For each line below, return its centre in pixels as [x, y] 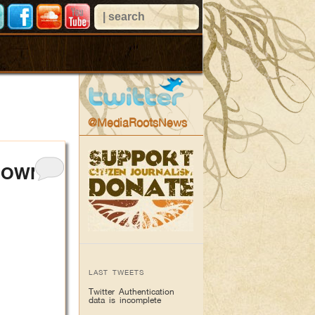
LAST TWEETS [117, 272]
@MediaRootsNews [137, 122]
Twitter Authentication [132, 291]
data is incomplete [125, 300]
